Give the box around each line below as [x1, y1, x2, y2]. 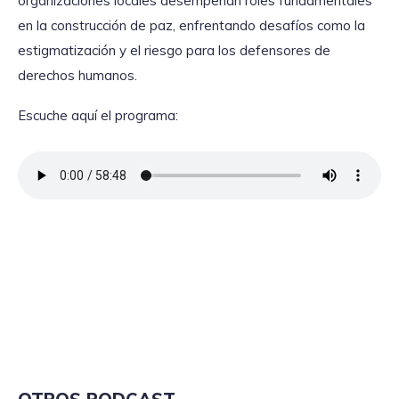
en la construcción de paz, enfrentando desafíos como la [18, 16, 365, 34]
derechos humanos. [18, 66, 137, 84]
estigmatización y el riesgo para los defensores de [18, 41, 330, 59]
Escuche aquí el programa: [18, 107, 178, 125]
